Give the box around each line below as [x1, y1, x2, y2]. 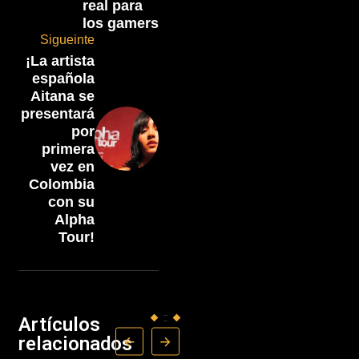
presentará [20, 106, 95, 123]
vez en [50, 159, 95, 175]
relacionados [18, 333, 132, 356]
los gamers [82, 15, 159, 32]
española [31, 71, 95, 87]
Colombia [28, 176, 95, 193]
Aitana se [30, 88, 95, 105]
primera [41, 141, 95, 158]
